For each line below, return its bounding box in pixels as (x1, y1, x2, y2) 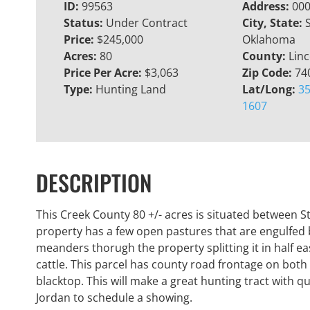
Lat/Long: (241, 82, 298, 98)
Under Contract (106, 15, 188, 31)
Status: (64, 15, 106, 31)
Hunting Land (95, 82, 166, 98)
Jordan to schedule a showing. (36, 289, 192, 305)
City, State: (241, 15, 305, 31)
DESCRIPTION (36, 166, 152, 199)
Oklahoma (241, 32, 295, 48)
